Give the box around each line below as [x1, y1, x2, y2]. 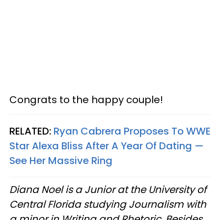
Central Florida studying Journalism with [9, 197, 206, 211]
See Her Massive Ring [9, 153, 112, 167]
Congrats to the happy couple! [9, 92, 163, 107]
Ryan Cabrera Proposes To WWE [54, 124, 211, 138]
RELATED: [9, 124, 54, 138]
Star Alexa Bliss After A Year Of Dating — [9, 138, 204, 153]
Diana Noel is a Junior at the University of [9, 182, 207, 196]
